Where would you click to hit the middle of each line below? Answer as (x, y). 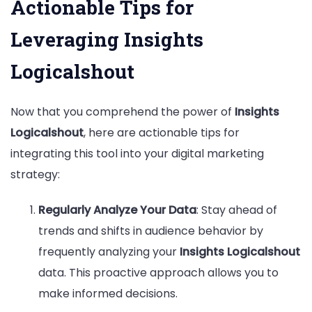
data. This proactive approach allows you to (158, 272)
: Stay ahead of (237, 210)
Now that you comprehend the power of (123, 111)
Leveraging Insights (107, 39)
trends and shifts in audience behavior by (151, 231)
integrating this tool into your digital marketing (137, 153)
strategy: (35, 174)
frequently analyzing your (109, 251)
